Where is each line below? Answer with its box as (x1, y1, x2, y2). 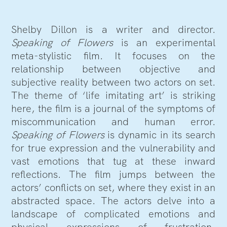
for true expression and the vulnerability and (11, 141, 216, 155)
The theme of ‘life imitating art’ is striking (11, 88, 216, 102)
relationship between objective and (11, 62, 216, 75)
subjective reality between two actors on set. (11, 75, 216, 89)
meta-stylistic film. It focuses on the (11, 49, 216, 62)
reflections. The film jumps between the (11, 167, 216, 181)
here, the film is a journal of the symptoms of (11, 101, 216, 115)
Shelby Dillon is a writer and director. (11, 22, 216, 36)
